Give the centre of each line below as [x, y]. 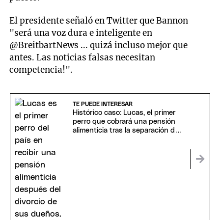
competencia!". [41, 69]
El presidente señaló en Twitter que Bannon [99, 20]
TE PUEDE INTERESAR [102, 104]
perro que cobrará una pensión [124, 122]
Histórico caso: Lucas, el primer [124, 113]
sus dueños [92, 139]
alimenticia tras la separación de [125, 131]
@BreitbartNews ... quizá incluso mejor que [99, 45]
